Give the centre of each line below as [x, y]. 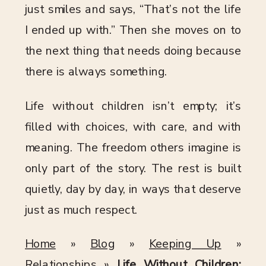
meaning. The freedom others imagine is [133, 148]
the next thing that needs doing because [133, 51]
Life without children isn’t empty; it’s [133, 106]
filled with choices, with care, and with [133, 127]
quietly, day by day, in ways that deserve [133, 189]
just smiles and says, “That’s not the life [133, 9]
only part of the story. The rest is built [133, 168]
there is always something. [96, 72]
